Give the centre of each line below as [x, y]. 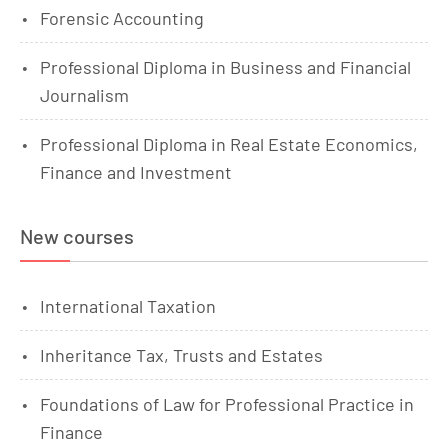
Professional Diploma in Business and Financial [225, 67]
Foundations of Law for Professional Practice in [227, 404]
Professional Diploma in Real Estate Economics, [229, 144]
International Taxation [128, 306]
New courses [77, 236]
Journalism [84, 95]
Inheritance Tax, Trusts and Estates [181, 355]
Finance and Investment [136, 172]
